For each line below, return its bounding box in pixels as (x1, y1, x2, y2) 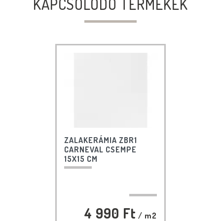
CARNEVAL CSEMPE (64, 144, 137, 154)
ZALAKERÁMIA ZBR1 (64, 135, 137, 145)
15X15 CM (64, 153, 98, 164)
